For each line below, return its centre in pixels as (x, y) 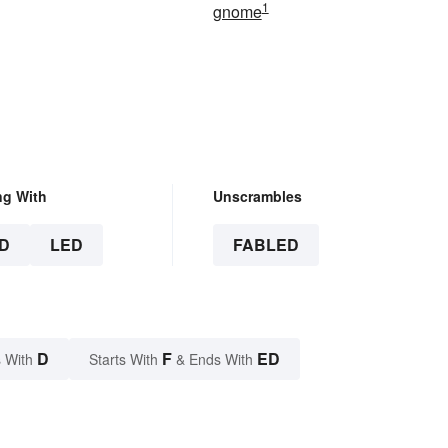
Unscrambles (257, 196)
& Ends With (214, 359)
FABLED (265, 245)
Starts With (125, 359)
